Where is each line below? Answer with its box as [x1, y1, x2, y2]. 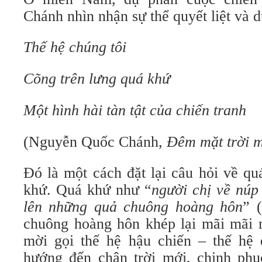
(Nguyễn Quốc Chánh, [23, 133, 167, 150]
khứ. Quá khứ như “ [23, 181, 151, 198]
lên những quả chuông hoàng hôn [23, 198, 243, 215]
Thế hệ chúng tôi [23, 39, 126, 56]
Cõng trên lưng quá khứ [23, 70, 170, 87]
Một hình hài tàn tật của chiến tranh [23, 102, 246, 119]
